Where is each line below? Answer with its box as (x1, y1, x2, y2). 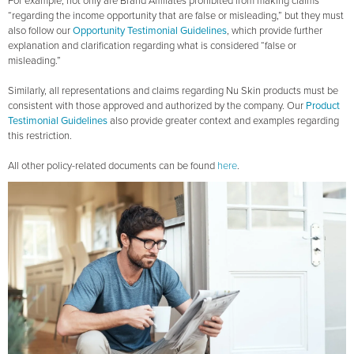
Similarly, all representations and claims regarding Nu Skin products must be (8, 85, 338, 97)
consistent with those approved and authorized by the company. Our (8, 100, 306, 112)
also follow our (8, 24, 73, 37)
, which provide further (227, 24, 322, 37)
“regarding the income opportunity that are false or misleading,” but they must (8, 9, 344, 22)
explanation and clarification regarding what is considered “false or (8, 40, 296, 52)
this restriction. (8, 130, 72, 142)
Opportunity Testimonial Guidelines (73, 24, 227, 37)
